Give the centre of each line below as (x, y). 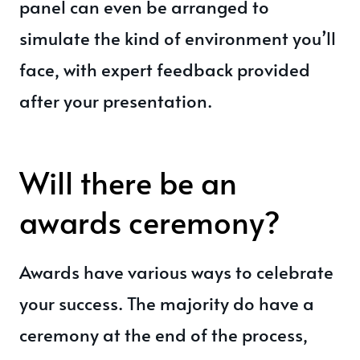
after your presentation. (116, 100)
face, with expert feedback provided (165, 69)
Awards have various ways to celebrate (176, 272)
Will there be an (128, 182)
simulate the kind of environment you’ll (178, 38)
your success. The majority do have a (167, 303)
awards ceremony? (150, 221)
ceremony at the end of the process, (164, 334)
